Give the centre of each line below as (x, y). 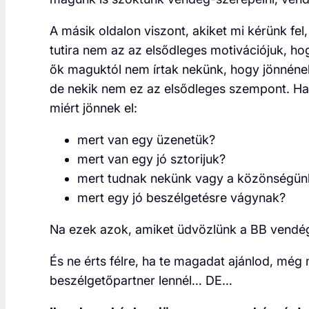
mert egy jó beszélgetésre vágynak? (181, 198)
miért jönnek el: (93, 108)
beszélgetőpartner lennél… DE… (141, 281)
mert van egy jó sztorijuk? (151, 159)
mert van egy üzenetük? (146, 140)
